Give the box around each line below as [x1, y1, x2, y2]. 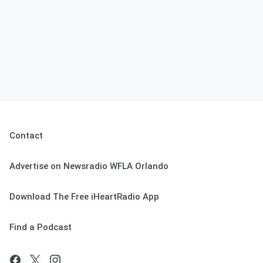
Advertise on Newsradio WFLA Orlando [9, 161, 168, 172]
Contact [9, 130, 43, 141]
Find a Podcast [9, 222, 72, 233]
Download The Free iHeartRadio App [9, 191, 159, 203]
